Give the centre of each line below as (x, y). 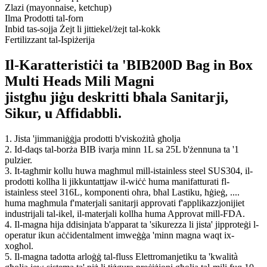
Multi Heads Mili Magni (80, 81)
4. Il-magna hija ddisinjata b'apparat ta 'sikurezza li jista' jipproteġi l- (132, 224)
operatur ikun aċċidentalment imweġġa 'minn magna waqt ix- (119, 235)
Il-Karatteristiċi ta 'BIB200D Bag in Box (129, 65)
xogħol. (19, 246)
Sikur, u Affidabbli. (63, 113)
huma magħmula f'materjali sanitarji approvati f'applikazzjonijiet (125, 203)
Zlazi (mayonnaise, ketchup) (58, 7)
